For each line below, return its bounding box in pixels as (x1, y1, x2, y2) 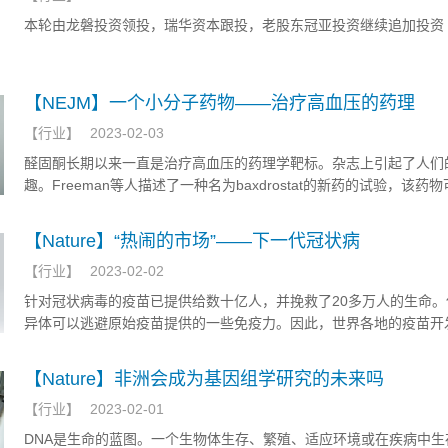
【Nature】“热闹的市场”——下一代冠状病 (24, 231, 360, 251)
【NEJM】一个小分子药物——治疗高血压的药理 (24, 93, 415, 113)
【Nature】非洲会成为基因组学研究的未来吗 (24, 369, 384, 389)
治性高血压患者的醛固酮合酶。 (24, 199, 220, 215)
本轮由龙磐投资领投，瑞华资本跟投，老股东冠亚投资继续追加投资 (24, 17, 444, 33)
